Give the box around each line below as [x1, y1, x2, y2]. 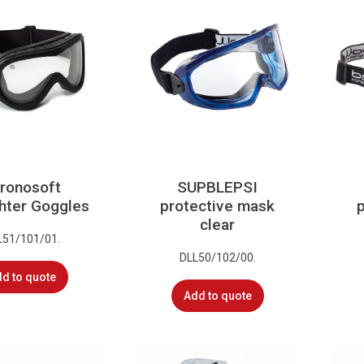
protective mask [160, 197, 275, 216]
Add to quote [183, 288, 252, 302]
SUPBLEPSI [177, 178, 258, 197]
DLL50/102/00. [179, 250, 256, 264]
